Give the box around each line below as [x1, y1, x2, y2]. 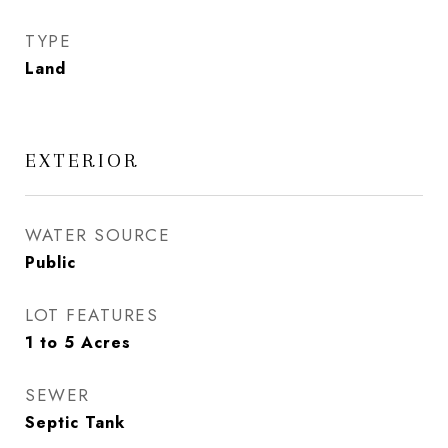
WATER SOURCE [25, 223, 170, 247]
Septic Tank [25, 411, 125, 434]
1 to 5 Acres [25, 331, 131, 354]
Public [25, 251, 76, 274]
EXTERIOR [25, 149, 140, 172]
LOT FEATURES [25, 303, 158, 327]
